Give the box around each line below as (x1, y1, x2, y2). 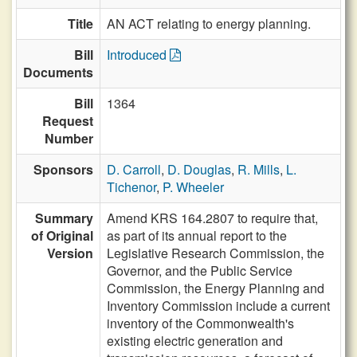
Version (47, 244, 93, 262)
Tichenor (107, 178, 156, 196)
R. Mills (237, 160, 280, 178)
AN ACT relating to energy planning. (107, 14, 311, 33)
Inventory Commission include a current (107, 296, 330, 315)
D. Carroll (107, 160, 161, 178)
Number (45, 129, 93, 147)
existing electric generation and (107, 331, 283, 350)
